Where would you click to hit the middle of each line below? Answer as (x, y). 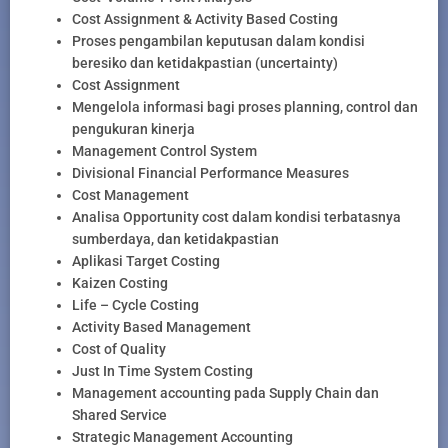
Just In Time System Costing (162, 371)
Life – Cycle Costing (135, 305)
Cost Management (130, 195)
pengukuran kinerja (133, 129)
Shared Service (119, 415)
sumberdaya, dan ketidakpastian (175, 239)
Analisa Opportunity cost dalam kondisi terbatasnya (236, 217)
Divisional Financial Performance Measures (210, 173)
